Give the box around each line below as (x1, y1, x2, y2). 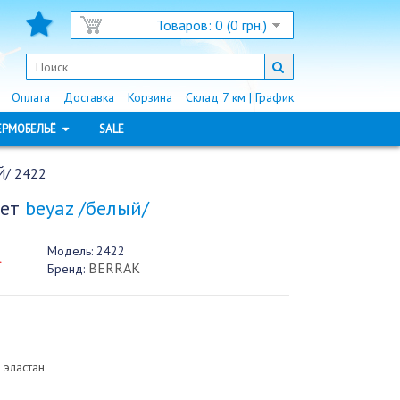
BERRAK (87, 259, 140, 277)
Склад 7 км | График (185, 89, 294, 105)
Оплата (11, 89, 50, 105)
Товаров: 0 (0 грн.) (155, 16, 267, 34)
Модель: (46, 243, 93, 259)
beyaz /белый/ (24, 196, 149, 221)
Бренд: (46, 261, 85, 277)
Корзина (127, 89, 172, 105)
